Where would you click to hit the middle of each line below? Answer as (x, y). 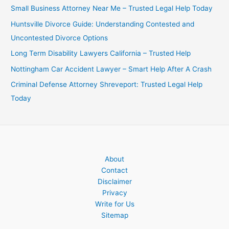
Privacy (114, 193)
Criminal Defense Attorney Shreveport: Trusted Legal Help (107, 84)
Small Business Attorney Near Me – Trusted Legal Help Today (112, 8)
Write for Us (114, 204)
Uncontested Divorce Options (60, 38)
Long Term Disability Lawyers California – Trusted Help (101, 53)
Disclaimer (114, 182)
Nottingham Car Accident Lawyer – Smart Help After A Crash (111, 69)
